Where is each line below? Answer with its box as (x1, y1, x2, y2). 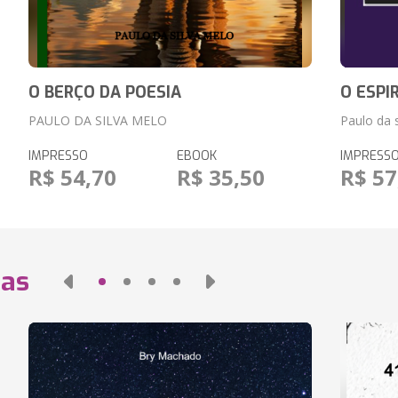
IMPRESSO (28, 147, 88, 164)
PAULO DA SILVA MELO (28, 112, 167, 129)
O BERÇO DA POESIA (28, 82, 181, 103)
